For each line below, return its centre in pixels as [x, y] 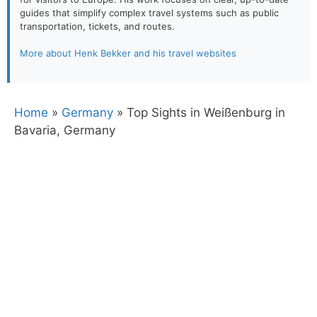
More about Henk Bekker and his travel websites [128, 53]
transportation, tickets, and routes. [97, 26]
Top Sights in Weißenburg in [206, 112]
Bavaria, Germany [65, 130]
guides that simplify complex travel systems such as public [149, 12]
